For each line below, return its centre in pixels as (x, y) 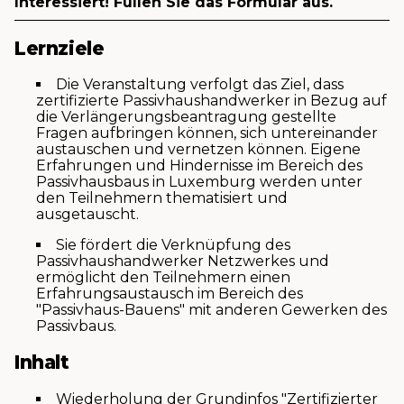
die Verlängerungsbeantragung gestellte (186, 117)
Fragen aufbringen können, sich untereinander (207, 133)
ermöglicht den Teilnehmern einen (163, 277)
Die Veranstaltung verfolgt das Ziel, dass (200, 84)
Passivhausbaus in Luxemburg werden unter (199, 182)
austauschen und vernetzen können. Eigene (198, 149)
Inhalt (42, 363)
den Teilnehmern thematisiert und (162, 198)
